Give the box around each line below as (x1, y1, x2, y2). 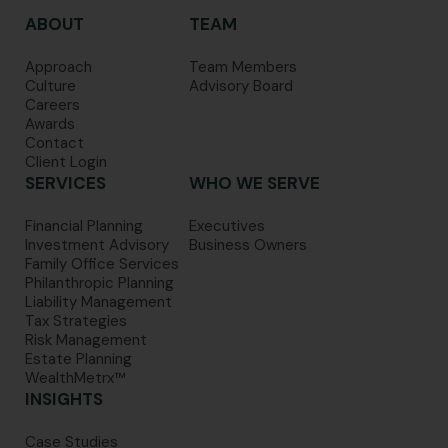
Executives (189, 216, 265, 237)
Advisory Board (189, 76, 293, 97)
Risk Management (25, 330, 147, 351)
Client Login (25, 152, 107, 173)
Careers (25, 95, 80, 116)
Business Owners (189, 235, 307, 256)
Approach (25, 57, 92, 78)
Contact (25, 133, 84, 154)
